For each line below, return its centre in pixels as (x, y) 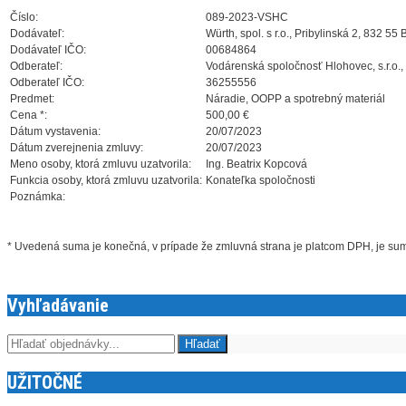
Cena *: (29, 116)
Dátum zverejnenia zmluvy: (77, 148)
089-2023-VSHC (247, 18)
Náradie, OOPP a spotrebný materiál (295, 99)
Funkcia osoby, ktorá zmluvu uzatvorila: (106, 181)
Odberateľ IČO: (47, 83)
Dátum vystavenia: (55, 132)
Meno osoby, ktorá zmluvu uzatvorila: (101, 164)
